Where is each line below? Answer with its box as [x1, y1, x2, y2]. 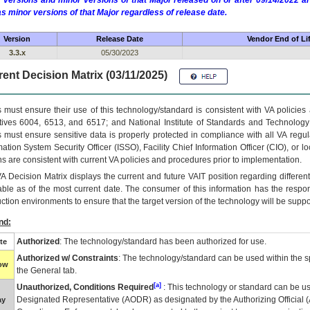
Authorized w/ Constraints [16, 253, 118, 263]
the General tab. [16, 266, 77, 275]
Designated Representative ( [16, 295, 125, 304]
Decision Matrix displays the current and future [6, 172, 188, 181]
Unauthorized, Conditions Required [16, 282, 154, 292]
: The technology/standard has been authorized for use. [59, 237, 266, 246]
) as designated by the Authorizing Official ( [148, 295, 309, 304]
